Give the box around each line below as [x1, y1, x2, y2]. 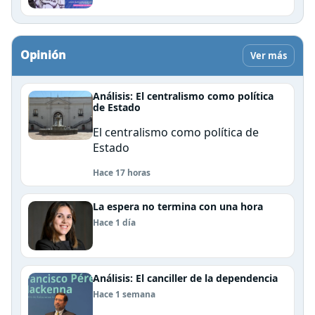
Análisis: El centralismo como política [93, 89, 274, 103]
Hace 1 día [93, 216, 136, 229]
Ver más [250, 49, 287, 62]
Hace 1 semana [93, 288, 155, 300]
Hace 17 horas [93, 166, 150, 179]
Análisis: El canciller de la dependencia [93, 271, 278, 285]
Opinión [20, 46, 66, 63]
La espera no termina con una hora [93, 199, 263, 213]
